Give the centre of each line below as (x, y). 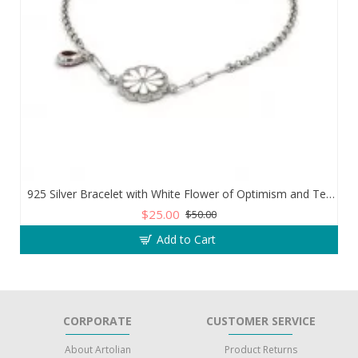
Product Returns (261, 350)
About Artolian (97, 350)
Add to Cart (186, 239)
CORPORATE (97, 321)
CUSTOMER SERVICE (261, 321)
